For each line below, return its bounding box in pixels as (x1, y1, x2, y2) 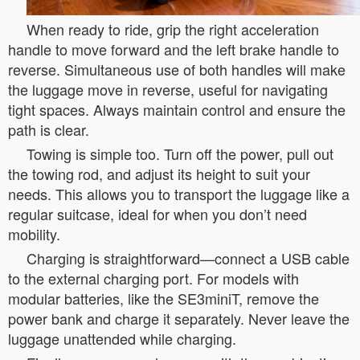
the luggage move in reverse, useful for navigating (8, 79, 328, 100)
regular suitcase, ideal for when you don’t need (8, 203, 307, 224)
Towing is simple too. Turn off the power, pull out (27, 143, 333, 164)
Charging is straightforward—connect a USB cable (27, 247, 350, 268)
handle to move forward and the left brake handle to (8, 39, 339, 59)
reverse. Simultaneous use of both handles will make (8, 59, 346, 80)
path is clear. (8, 119, 89, 140)
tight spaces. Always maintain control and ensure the (8, 99, 346, 120)
